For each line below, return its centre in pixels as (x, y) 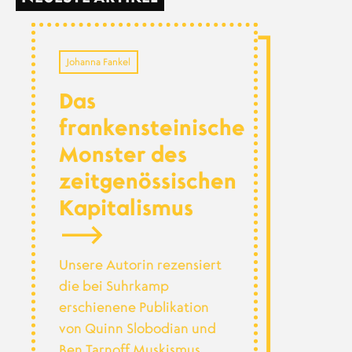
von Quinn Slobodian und (137, 329)
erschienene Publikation (134, 308)
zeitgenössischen (147, 183)
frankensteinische (152, 129)
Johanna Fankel (99, 62)
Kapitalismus (126, 209)
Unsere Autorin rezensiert (140, 266)
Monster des (123, 156)
